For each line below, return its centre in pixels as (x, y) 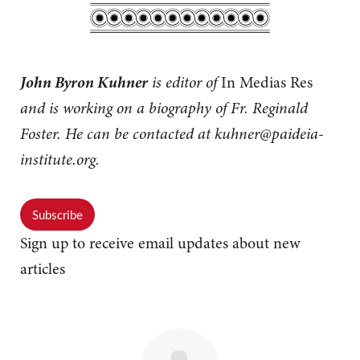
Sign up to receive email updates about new (160, 243)
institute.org (58, 160)
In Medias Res (267, 83)
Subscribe (57, 215)
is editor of (184, 83)
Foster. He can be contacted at (117, 134)
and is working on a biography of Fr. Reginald (164, 108)
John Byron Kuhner (84, 82)
